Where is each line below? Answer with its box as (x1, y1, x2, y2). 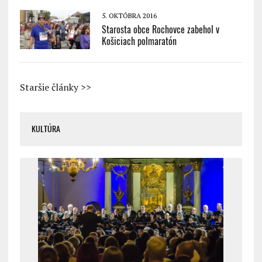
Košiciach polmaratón (101, 35, 177, 47)
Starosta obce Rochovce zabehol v (101, 23, 219, 36)
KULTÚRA (31, 123, 60, 135)
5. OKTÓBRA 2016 (101, 11, 157, 20)
